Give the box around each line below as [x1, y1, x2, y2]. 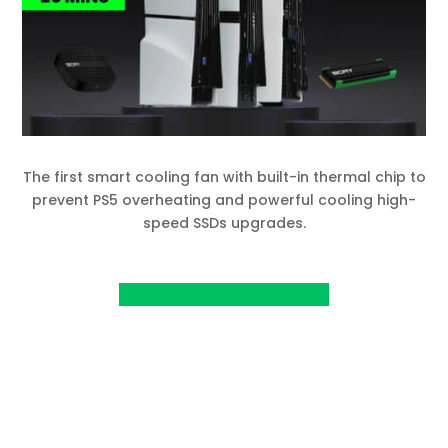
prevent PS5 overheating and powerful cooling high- [32, 189, 416, 210]
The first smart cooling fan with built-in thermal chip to [22, 166, 426, 187]
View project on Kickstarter [119, 283, 329, 304]
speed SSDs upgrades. [142, 212, 306, 233]
